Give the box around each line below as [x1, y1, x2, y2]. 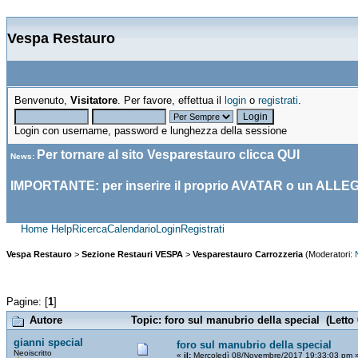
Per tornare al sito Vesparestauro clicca [37, 148, 277, 161]
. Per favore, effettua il [117, 94, 225, 106]
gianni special [14, 336, 83, 348]
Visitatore [70, 94, 117, 106]
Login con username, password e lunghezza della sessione [14, 125, 287, 137]
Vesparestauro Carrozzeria [193, 249, 303, 260]
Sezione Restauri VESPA [82, 249, 183, 260]
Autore [30, 313, 62, 326]
